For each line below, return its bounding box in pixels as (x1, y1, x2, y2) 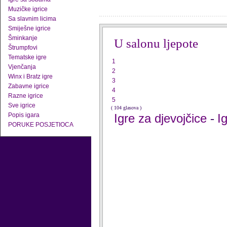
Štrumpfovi (8, 44, 37, 51)
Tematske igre (8, 54, 47, 61)
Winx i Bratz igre (8, 73, 53, 80)
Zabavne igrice (8, 83, 49, 90)
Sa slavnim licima (8, 15, 56, 22)
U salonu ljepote (114, 36, 198, 50)
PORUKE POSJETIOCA (8, 121, 73, 128)
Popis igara (8, 111, 40, 119)
